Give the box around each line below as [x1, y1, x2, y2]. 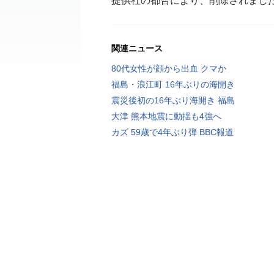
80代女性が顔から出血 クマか [111, 64, 226, 73]
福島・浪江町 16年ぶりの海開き [111, 80, 235, 89]
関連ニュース [111, 43, 163, 53]
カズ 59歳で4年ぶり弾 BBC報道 [111, 127, 234, 137]
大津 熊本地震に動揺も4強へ [111, 111, 221, 121]
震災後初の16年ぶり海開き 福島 [111, 95, 235, 105]
